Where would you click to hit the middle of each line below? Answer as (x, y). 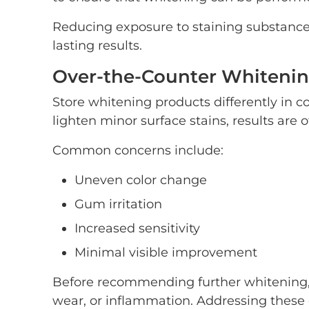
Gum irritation (118, 204)
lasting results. (97, 46)
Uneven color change (141, 180)
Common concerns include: (138, 150)
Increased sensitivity (137, 228)
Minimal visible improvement (166, 252)
